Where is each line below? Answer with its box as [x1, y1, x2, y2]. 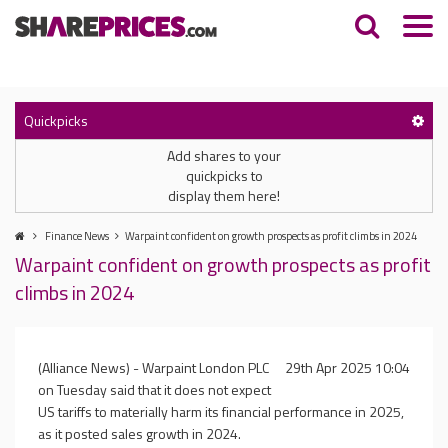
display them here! [168, 185, 280, 206]
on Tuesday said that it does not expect [38, 379, 271, 400]
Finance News [45, 228, 109, 244]
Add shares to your [167, 145, 281, 166]
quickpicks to [185, 165, 263, 186]
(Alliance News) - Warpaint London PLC [38, 357, 269, 378]
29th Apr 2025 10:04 [285, 357, 410, 378]
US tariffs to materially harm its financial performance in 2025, [38, 401, 404, 422]
